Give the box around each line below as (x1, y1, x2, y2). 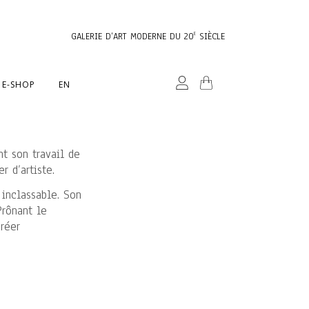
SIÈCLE (196, 30, 225, 43)
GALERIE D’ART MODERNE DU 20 (71, 30, 194, 43)
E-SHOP (2, 79, 35, 90)
